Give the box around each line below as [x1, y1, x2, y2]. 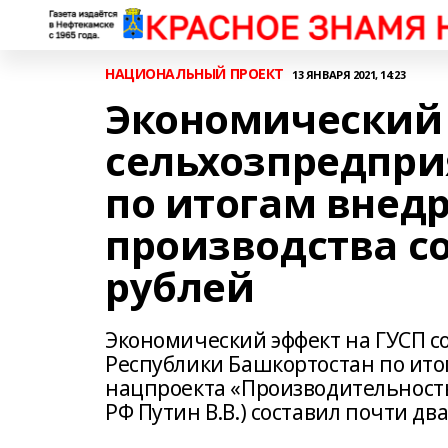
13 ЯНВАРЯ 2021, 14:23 [292, 66, 406, 82]
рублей [105, 259, 255, 314]
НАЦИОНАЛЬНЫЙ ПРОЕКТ [105, 64, 285, 83]
